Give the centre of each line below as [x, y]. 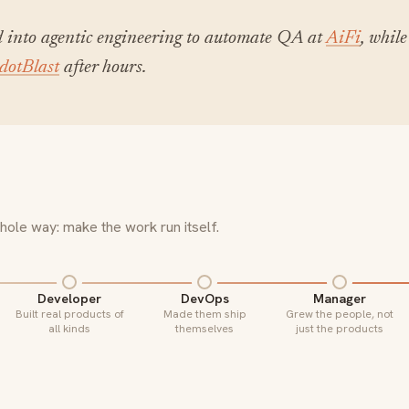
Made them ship [204, 314]
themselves [204, 329]
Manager [340, 298]
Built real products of [69, 314]
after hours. [103, 68]
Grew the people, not [340, 314]
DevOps [204, 298]
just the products [340, 329]
